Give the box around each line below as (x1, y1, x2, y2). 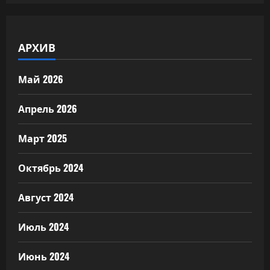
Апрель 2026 (18, 101, 77, 116)
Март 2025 (18, 131, 67, 146)
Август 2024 (18, 190, 74, 205)
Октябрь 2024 (18, 160, 83, 175)
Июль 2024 (18, 219, 69, 234)
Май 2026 (18, 72, 63, 87)
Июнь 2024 (18, 249, 69, 264)
